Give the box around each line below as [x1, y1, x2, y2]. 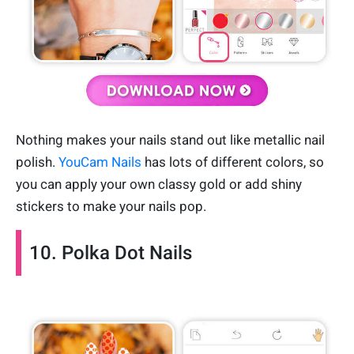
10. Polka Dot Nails [29, 241, 192, 264]
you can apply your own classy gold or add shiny [16, 175, 302, 192]
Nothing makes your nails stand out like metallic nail [16, 131, 325, 148]
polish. [16, 153, 58, 170]
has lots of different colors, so [141, 153, 324, 170]
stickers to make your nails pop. [16, 198, 206, 214]
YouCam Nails [58, 153, 141, 170]
